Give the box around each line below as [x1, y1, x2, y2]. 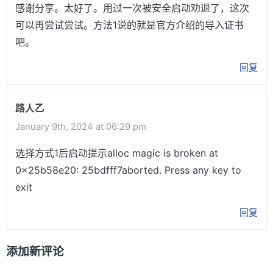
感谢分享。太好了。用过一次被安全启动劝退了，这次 [15, 2, 249, 15]
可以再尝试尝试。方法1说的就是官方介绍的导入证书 [15, 19, 244, 32]
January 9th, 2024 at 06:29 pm [15, 121, 146, 133]
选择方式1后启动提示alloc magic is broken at [15, 147, 218, 160]
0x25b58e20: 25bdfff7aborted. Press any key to [15, 164, 241, 177]
